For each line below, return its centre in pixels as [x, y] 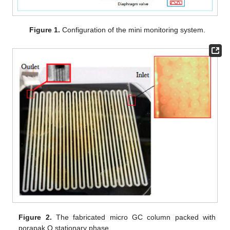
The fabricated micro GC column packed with [133, 217]
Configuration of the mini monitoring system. [132, 30]
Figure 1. [44, 30]
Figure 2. [35, 217]
